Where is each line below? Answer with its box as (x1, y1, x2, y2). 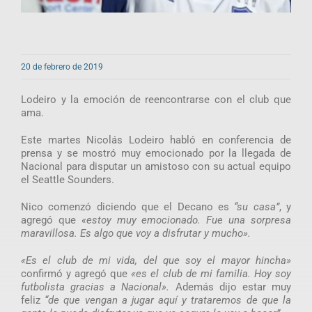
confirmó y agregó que (20, 267, 132, 280)
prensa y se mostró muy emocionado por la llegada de (20, 146, 292, 159)
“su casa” (234, 200, 279, 213)
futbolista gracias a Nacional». (20, 280, 170, 293)
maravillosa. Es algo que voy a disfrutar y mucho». (20, 226, 251, 240)
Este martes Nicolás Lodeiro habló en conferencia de (20, 133, 292, 146)
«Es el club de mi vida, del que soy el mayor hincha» (20, 253, 292, 267)
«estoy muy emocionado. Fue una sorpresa (81, 213, 292, 226)
